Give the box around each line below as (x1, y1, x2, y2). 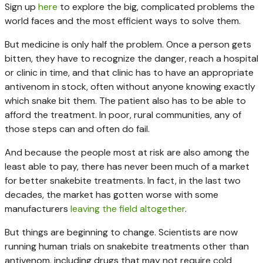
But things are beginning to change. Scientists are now (5, 225, 238, 238)
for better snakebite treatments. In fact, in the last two (5, 174, 241, 187)
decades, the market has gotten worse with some (5, 188, 218, 201)
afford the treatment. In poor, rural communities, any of (5, 108, 241, 121)
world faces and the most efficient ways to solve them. (5, 14, 241, 27)
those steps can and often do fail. (5, 122, 150, 135)
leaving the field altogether (70, 202, 185, 215)
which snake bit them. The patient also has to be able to (5, 94, 246, 107)
